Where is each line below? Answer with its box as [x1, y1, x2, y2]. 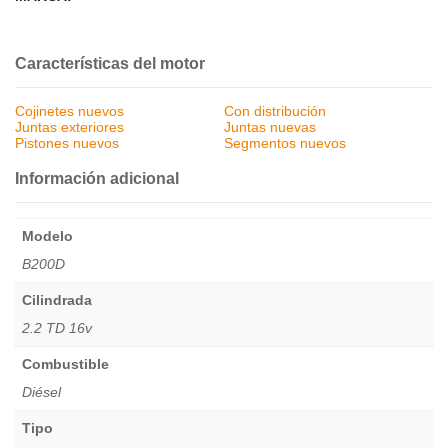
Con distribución [224, 103, 326, 120]
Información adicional [15, 170, 179, 188]
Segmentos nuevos [224, 135, 346, 152]
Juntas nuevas [224, 119, 316, 136]
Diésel [22, 384, 61, 401]
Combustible [22, 356, 109, 373]
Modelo [22, 228, 73, 245]
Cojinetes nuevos [15, 103, 124, 120]
